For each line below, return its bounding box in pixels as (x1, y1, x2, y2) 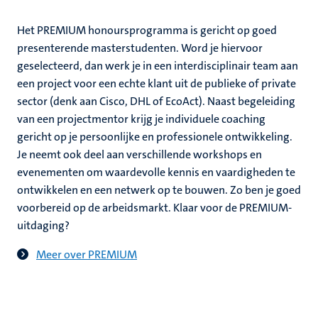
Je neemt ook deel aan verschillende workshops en (17, 147, 262, 162)
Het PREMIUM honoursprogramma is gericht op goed (17, 23, 277, 38)
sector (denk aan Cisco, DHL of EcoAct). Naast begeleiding (17, 94, 295, 109)
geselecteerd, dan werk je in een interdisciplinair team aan (17, 58, 298, 73)
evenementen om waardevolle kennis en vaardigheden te (17, 165, 295, 180)
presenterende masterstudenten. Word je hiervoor (17, 40, 263, 55)
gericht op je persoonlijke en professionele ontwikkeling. (17, 129, 292, 144)
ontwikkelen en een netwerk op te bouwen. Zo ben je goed (17, 182, 301, 197)
